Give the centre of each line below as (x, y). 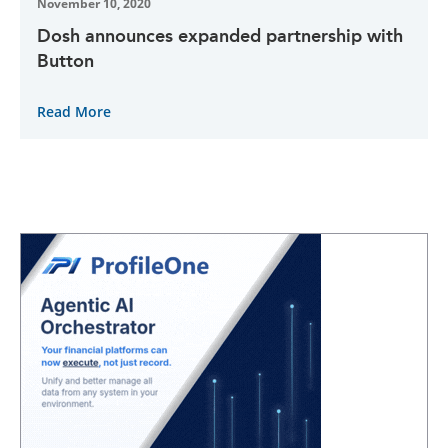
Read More (74, 111)
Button (65, 60)
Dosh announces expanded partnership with (220, 35)
